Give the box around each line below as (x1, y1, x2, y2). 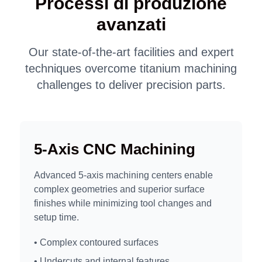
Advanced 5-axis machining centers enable (34, 170, 213, 180)
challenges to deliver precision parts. (36, 78, 226, 91)
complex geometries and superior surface (34, 184, 205, 194)
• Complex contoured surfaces (34, 237, 158, 248)
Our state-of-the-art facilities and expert (28, 45, 234, 58)
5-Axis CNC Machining (34, 140, 195, 157)
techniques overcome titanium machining (25, 61, 237, 75)
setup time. (34, 212, 79, 222)
